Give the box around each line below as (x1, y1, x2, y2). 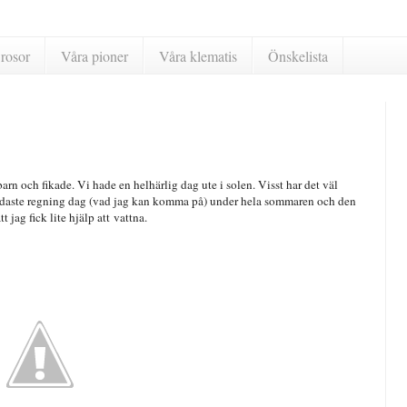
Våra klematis (159, 45, 237, 65)
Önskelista (268, 45, 328, 65)
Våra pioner (61, 45, 128, 65)
